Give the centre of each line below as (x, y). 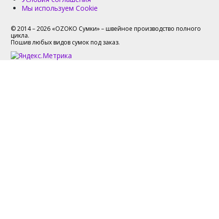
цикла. (20, 35)
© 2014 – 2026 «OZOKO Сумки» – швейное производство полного (106, 29)
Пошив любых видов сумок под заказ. (65, 42)
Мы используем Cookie (60, 8)
